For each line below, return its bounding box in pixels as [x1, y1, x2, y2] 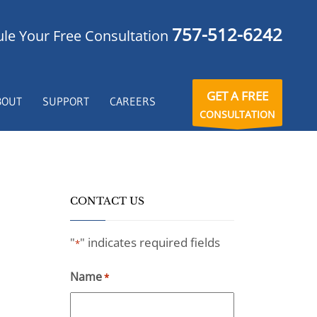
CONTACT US [69, 195, 144, 207]
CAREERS [110, 93, 156, 108]
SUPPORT [42, 93, 90, 108]
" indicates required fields [79, 234, 220, 250]
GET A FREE [207, 88, 269, 104]
